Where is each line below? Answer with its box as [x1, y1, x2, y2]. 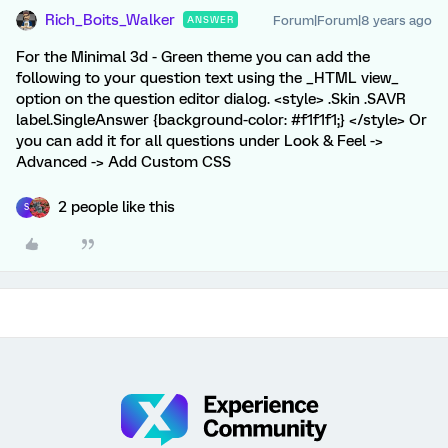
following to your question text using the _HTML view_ [16, 68, 399, 87]
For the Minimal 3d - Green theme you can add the [16, 47, 370, 66]
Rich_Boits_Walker [45, 10, 175, 29]
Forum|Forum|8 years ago [273, 12, 432, 28]
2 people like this [58, 197, 175, 216]
